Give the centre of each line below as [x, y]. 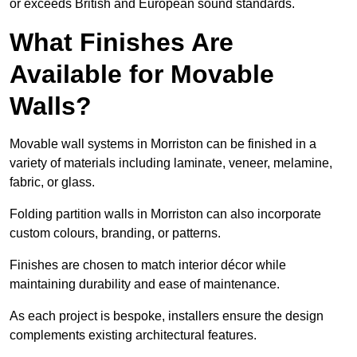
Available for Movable [142, 75]
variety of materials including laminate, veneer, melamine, [171, 163]
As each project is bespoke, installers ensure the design [167, 316]
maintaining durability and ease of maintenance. [145, 284]
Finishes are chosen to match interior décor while [148, 265]
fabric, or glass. [52, 182]
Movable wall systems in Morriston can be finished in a [163, 144]
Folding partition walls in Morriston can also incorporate [165, 214]
